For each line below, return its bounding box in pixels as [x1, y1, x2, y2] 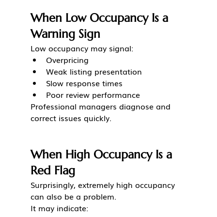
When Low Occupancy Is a [30, 11, 171, 26]
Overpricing [46, 54, 89, 66]
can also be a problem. [30, 190, 116, 202]
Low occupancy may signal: [30, 42, 133, 54]
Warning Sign [30, 27, 100, 42]
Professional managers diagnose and [30, 100, 173, 112]
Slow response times [46, 77, 123, 89]
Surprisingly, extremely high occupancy [30, 179, 177, 191]
